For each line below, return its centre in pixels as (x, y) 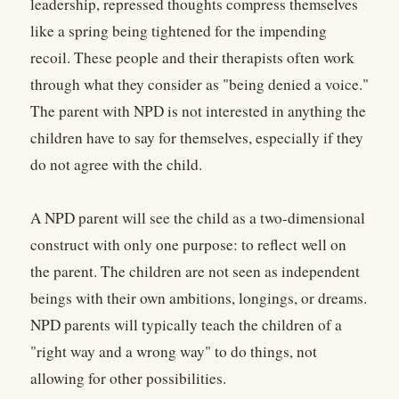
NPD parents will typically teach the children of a (186, 325)
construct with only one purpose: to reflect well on (188, 245)
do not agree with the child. (116, 165)
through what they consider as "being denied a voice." (199, 85)
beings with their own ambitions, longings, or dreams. (199, 298)
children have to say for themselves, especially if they (197, 138)
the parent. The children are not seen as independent (195, 272)
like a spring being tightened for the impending (179, 31)
